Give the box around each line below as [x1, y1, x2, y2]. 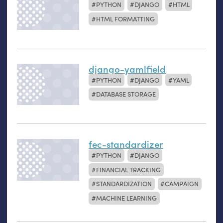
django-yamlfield [89, 61, 166, 76]
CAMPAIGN [165, 179, 199, 189]
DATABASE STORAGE [96, 89, 156, 99]
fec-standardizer [89, 137, 164, 151]
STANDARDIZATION [96, 179, 152, 189]
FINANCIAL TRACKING [96, 164, 161, 174]
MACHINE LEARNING [96, 193, 157, 203]
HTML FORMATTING [96, 13, 155, 23]
